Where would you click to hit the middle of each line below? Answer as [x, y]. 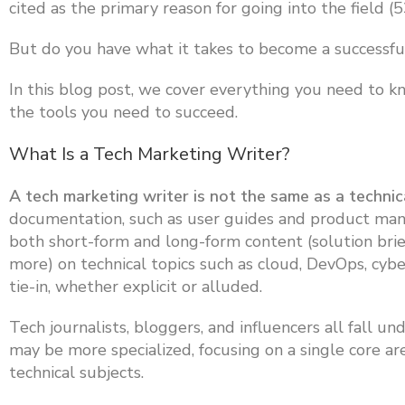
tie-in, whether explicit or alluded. [136, 287]
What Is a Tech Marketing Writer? [150, 154]
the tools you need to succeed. [123, 112]
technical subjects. [76, 372]
